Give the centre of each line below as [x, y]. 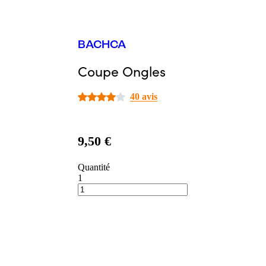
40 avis [143, 97]
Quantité [94, 167]
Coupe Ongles [121, 71]
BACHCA [102, 45]
